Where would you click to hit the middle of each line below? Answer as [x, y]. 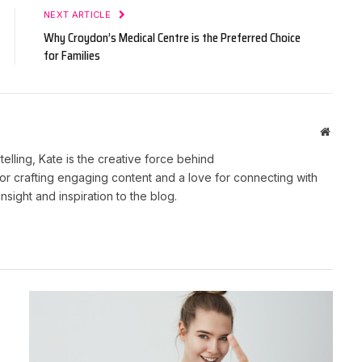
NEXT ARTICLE [79, 14]
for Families [72, 55]
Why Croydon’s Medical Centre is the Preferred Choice [172, 38]
